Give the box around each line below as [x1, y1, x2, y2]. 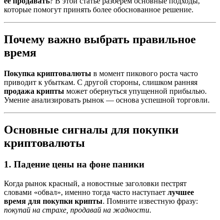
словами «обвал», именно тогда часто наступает [4, 188, 167, 197]
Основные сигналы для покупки [4, 123, 179, 136]
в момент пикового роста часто [91, 69, 198, 78]
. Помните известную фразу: [103, 197, 198, 206]
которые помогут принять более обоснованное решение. [4, 5, 193, 14]
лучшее [167, 188, 194, 197]
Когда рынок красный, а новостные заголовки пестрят [4, 179, 187, 188]
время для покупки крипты [4, 197, 103, 206]
